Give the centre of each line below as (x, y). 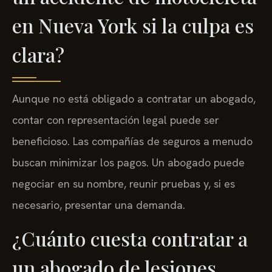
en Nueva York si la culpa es (133, 25)
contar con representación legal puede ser (116, 120)
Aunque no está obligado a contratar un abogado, (134, 98)
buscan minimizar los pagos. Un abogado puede (128, 162)
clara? (38, 54)
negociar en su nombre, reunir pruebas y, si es (124, 183)
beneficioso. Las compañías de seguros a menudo (132, 141)
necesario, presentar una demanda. (99, 205)
